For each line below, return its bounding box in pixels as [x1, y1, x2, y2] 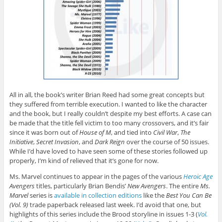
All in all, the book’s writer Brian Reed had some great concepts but [9, 90, 205, 100]
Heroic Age [183, 172, 213, 181]
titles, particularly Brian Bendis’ [34, 181, 127, 191]
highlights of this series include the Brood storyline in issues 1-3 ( [9, 210, 198, 219]
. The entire [166, 181, 200, 191]
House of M [79, 128, 111, 137]
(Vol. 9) [9, 200, 28, 210]
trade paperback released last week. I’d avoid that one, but [28, 200, 201, 210]
